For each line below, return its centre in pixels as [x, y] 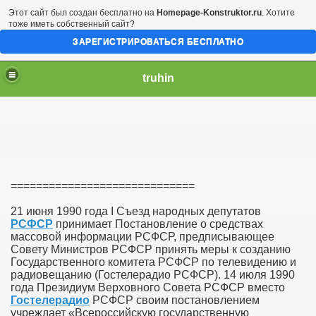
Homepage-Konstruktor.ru [209, 13]
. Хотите [278, 13]
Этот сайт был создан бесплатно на [83, 13]
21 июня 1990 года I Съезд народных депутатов [136, 211]
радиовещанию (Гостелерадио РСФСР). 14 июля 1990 [153, 275]
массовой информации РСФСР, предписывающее [142, 237]
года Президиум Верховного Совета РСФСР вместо [148, 287]
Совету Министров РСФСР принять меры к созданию [151, 249]
